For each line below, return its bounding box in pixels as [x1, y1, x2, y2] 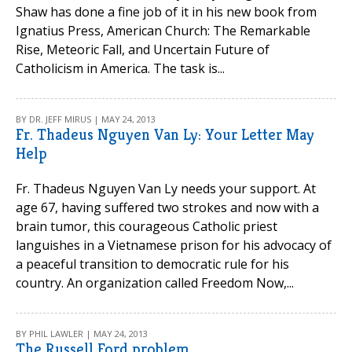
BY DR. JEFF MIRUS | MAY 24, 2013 [16, 113, 156, 125]
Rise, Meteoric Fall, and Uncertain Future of [16, 41, 269, 58]
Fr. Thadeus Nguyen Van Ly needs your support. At [16, 180, 316, 197]
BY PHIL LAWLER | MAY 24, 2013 [16, 328, 148, 339]
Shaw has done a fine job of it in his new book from [16, 3, 317, 20]
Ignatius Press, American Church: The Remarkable [16, 22, 310, 39]
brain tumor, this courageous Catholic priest [16, 218, 277, 235]
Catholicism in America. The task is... [16, 60, 225, 77]
